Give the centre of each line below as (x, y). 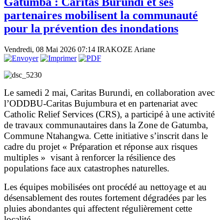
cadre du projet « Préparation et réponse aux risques (101, 147)
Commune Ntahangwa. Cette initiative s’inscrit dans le (106, 136)
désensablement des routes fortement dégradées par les (105, 198)
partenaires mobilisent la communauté (101, 15)
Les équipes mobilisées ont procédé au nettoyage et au (105, 187)
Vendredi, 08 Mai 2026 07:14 (51, 50)
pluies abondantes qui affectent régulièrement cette (98, 209)
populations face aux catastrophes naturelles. (87, 168)
